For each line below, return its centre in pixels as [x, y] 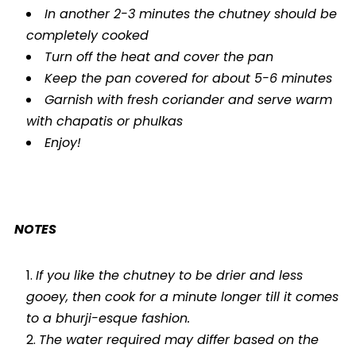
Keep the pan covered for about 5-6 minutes [188, 78]
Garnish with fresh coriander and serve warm [188, 99]
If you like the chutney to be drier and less [169, 275]
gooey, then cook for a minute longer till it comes [182, 296]
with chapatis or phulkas [104, 121]
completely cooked [87, 35]
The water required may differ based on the [178, 339]
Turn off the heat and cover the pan [159, 56]
